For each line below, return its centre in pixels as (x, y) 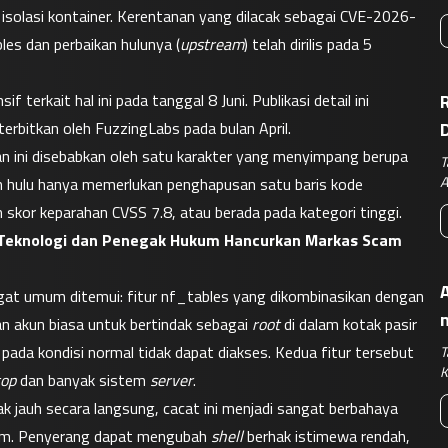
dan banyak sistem (83, 380)
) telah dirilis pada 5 (308, 44)
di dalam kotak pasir (348, 324)
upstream (212, 44)
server (171, 380)
